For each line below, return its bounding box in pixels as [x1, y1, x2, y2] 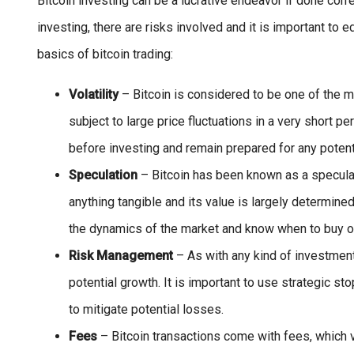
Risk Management [69, 247, 173, 263]
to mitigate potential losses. [69, 301, 224, 317]
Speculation [69, 167, 137, 183]
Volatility [69, 86, 119, 102]
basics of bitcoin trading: [37, 46, 173, 62]
